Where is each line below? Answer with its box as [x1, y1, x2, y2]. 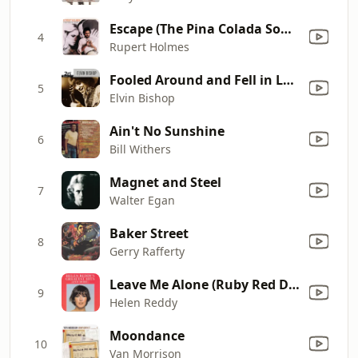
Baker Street [109, 224, 189, 242]
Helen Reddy [109, 294, 177, 310]
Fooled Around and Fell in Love [283, 70, 294, 89]
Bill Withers [109, 141, 171, 157]
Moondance [109, 326, 185, 344]
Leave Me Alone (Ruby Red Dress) [288, 275, 300, 293]
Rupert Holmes [109, 38, 189, 54]
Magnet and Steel [109, 173, 221, 191]
